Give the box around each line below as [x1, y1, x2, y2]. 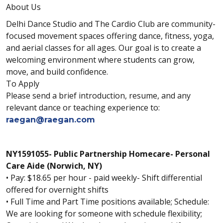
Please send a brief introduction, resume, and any [6, 90, 191, 101]
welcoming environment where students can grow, [6, 54, 195, 65]
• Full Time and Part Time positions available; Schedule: [6, 196, 209, 207]
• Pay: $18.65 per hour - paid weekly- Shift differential [6, 172, 202, 183]
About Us [6, 1, 41, 12]
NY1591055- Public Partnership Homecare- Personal [6, 148, 210, 159]
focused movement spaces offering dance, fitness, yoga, [6, 30, 214, 41]
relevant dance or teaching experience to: [6, 102, 160, 113]
